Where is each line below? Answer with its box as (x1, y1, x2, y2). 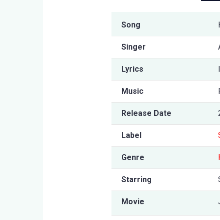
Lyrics (121, 64, 143, 74)
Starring (121, 174, 152, 184)
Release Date (121, 108, 171, 118)
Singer (121, 42, 146, 52)
